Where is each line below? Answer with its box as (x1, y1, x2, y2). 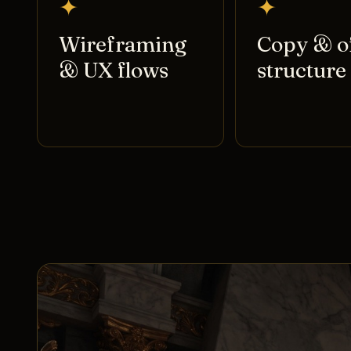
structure (256, 56, 346, 83)
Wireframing (58, 31, 186, 57)
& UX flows (58, 56, 168, 83)
